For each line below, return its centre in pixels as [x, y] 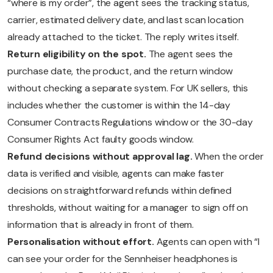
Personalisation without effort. [82, 242]
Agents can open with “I [208, 242]
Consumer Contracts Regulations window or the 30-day [130, 122]
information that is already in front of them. [101, 225]
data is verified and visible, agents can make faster [116, 174]
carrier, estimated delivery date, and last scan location [126, 20]
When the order [229, 157]
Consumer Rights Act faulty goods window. [101, 140]
